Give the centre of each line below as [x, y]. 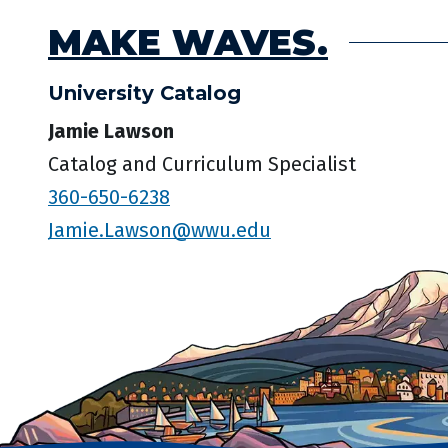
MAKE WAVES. [188, 42]
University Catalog [144, 92]
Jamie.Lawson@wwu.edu [159, 230]
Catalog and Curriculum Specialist [202, 164]
